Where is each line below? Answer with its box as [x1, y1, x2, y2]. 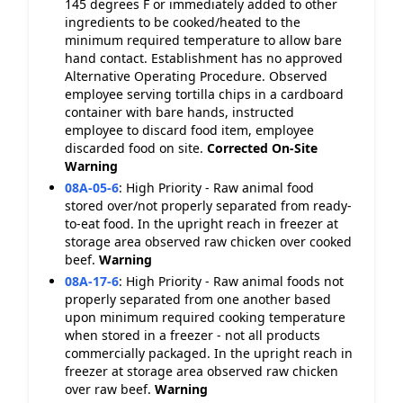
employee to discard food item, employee [65, 121, 314, 139]
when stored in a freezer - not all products [65, 327, 320, 344]
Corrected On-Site [207, 139, 318, 157]
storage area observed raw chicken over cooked [65, 233, 352, 250]
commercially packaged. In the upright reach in [65, 345, 353, 362]
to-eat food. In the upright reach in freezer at [65, 215, 338, 232]
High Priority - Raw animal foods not [126, 273, 344, 290]
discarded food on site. [65, 139, 207, 157]
